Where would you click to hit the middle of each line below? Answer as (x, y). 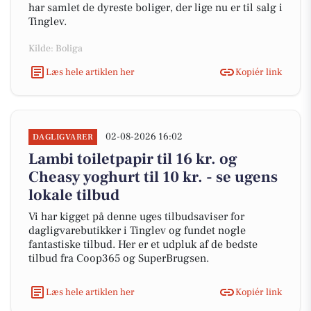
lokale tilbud (74, 195)
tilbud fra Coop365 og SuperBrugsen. (119, 258)
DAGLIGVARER (63, 137)
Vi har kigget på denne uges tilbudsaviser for (136, 217)
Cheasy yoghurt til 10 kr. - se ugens (153, 177)
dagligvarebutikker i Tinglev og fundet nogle (137, 230)
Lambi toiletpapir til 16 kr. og (133, 159)
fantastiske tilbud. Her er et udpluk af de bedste (143, 244)
